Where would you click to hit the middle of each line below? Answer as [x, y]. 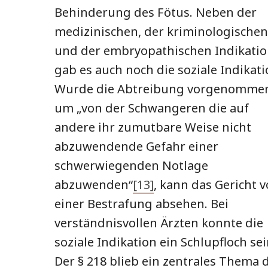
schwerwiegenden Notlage [131, 166]
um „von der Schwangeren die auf [152, 108]
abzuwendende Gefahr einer [136, 147]
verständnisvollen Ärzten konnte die [159, 223]
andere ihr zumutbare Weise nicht [153, 127]
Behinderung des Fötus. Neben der [156, 13]
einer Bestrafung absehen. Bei [141, 204]
